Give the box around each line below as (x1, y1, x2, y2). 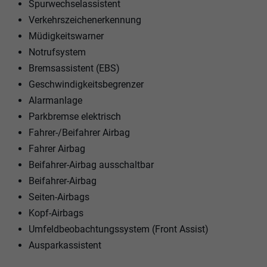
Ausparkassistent (29, 239, 101, 251)
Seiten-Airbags (29, 191, 89, 203)
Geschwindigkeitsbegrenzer (29, 78, 144, 90)
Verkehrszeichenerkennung (29, 14, 141, 26)
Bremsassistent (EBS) (29, 62, 120, 74)
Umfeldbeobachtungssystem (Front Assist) (29, 223, 209, 235)
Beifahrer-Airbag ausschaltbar (29, 159, 154, 170)
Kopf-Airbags (29, 207, 83, 219)
